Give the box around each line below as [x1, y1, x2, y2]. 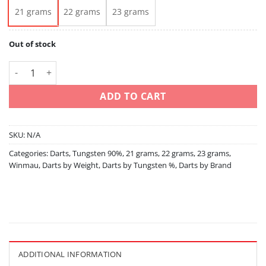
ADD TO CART [100, 89, 166, 103]
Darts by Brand [179, 159, 232, 170]
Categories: [9, 147, 50, 159]
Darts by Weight [42, 159, 99, 170]
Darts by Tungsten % [102, 159, 175, 170]
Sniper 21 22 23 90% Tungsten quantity [8, 61, 167, 73]
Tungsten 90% [72, 147, 122, 159]
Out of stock [9, 38, 56, 49]
